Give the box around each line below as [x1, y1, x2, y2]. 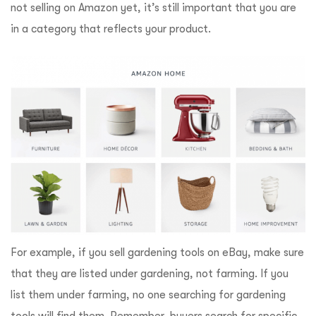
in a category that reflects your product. [11, 22, 214, 35]
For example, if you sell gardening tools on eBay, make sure [11, 245, 304, 259]
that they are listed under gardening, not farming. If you [11, 267, 288, 280]
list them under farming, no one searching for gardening [11, 288, 286, 301]
